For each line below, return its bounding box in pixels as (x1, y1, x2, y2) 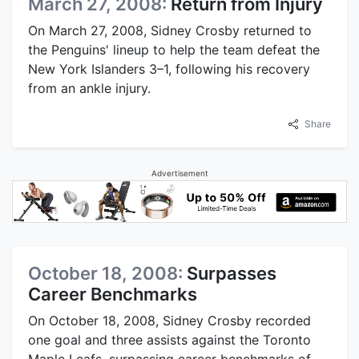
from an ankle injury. (28, 79, 151, 96)
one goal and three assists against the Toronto (28, 331, 311, 348)
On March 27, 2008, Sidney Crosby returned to (28, 22, 312, 38)
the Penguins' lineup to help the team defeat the (28, 41, 320, 58)
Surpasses (187, 262, 276, 284)
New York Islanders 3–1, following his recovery (28, 60, 310, 77)
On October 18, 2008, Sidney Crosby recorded (28, 312, 311, 329)
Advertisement (151, 167, 208, 178)
